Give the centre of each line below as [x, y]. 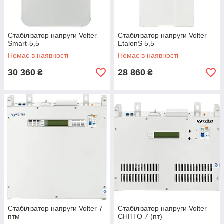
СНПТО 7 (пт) [140, 216]
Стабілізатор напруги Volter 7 [55, 208]
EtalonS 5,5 [136, 43]
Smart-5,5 [24, 43]
